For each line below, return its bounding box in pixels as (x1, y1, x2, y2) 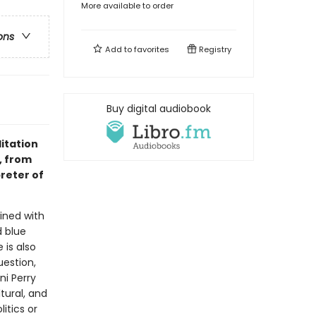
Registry (197, 44, 231, 55)
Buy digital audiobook (107, 102, 211, 116)
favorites (134, 44, 169, 55)
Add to (103, 44, 134, 55)
